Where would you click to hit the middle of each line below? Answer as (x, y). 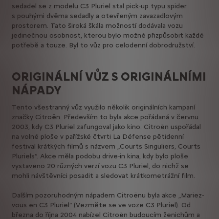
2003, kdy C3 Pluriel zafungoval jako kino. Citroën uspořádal (106, 127)
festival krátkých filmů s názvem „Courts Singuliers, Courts (106, 147)
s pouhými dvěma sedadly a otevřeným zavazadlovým (97, 16)
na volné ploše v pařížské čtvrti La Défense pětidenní (98, 137)
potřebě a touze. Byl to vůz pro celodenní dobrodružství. (103, 45)
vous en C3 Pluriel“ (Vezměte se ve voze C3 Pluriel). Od (101, 205)
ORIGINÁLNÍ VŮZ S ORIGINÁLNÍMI (109, 77)
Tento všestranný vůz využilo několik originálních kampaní (103, 108)
